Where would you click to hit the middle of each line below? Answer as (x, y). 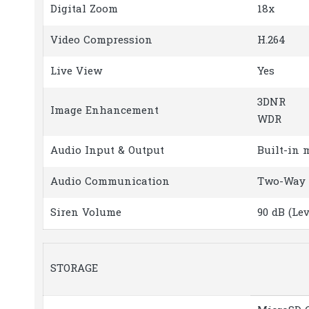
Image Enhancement (104, 111)
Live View (76, 72)
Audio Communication (110, 182)
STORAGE (74, 269)
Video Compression (101, 41)
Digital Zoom (84, 10)
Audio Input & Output (107, 151)
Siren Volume (86, 213)
